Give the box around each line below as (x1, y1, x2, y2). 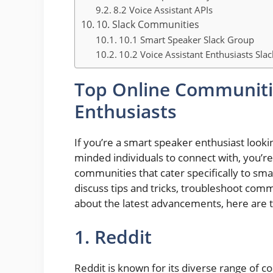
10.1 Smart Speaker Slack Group (119, 33, 255, 46)
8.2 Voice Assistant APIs (113, 3, 213, 16)
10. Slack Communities (96, 17, 200, 31)
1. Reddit (74, 224, 152, 250)
